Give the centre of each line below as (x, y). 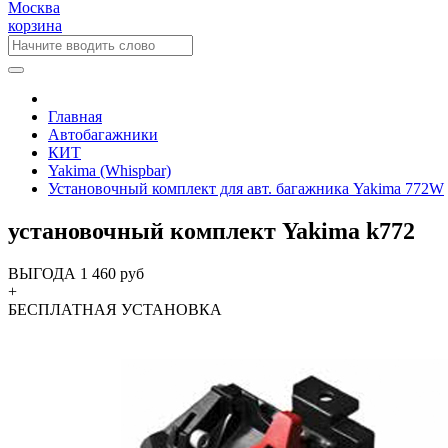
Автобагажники (103, 134)
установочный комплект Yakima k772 (211, 230)
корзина (35, 25)
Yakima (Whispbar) (109, 170)
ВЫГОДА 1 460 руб (76, 273)
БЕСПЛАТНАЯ (62, 309)
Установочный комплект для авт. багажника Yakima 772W (246, 188)
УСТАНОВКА (171, 309)
